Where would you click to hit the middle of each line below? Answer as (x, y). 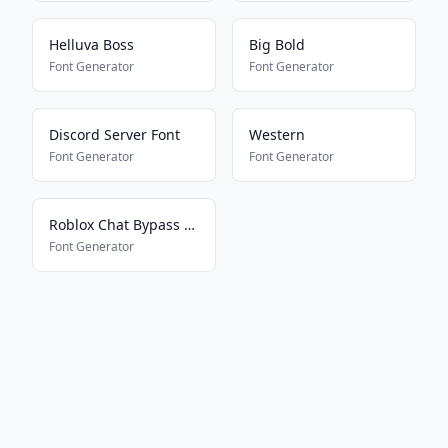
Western (277, 134)
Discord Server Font (114, 134)
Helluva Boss (91, 44)
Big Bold (277, 44)
